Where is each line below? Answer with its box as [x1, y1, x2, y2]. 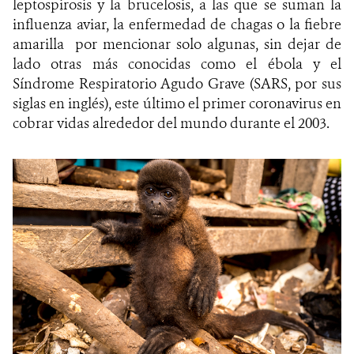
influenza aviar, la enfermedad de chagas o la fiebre [13, 15, 341, 35]
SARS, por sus [253, 74, 342, 94]
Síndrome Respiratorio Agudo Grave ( [13, 74, 254, 94]
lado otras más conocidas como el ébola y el [13, 55, 341, 74]
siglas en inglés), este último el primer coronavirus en [13, 94, 341, 114]
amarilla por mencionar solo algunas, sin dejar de [13, 35, 341, 55]
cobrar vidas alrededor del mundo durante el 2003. [13, 114, 330, 134]
